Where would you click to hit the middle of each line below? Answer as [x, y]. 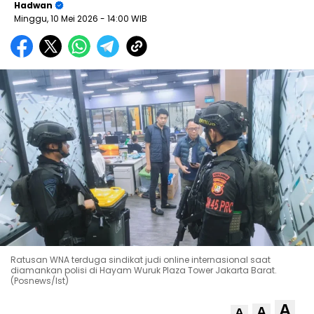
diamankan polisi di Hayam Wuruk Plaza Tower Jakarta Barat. [144, 270]
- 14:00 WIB [124, 18]
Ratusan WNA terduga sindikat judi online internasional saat [141, 259]
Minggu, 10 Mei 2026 [57, 18]
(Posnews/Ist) [40, 280]
